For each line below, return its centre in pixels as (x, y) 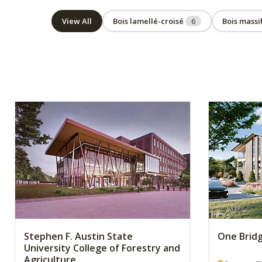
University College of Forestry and (102, 248)
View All (77, 21)
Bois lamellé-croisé (149, 21)
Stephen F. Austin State (78, 236)
